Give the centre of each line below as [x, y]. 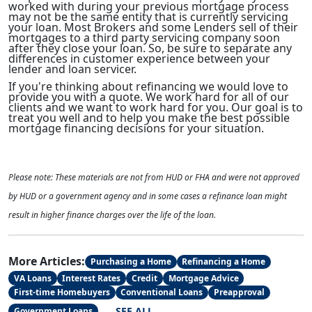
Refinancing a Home [224, 261]
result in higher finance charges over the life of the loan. [112, 215]
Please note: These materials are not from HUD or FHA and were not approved [154, 178]
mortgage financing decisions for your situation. [136, 128]
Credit [144, 278]
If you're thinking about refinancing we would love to [148, 87]
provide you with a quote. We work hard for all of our [149, 97]
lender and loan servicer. [72, 69]
